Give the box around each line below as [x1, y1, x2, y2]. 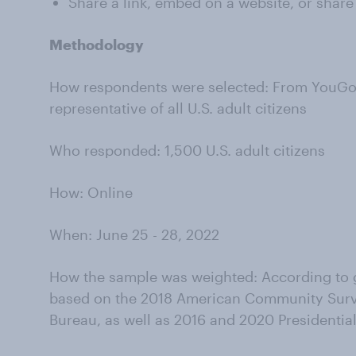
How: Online [49, 184, 133, 201]
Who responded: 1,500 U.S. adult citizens [49, 141, 325, 159]
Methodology [49, 36, 144, 53]
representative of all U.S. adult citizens [49, 99, 307, 117]
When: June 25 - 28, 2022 [49, 226, 219, 243]
